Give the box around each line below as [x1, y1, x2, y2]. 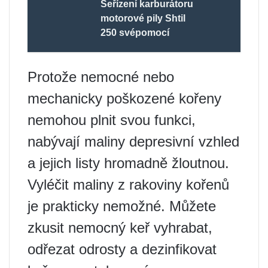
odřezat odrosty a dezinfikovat [28, 240, 217, 257]
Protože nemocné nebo [28, 68, 174, 85]
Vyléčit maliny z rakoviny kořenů [28, 176, 229, 193]
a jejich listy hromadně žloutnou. [28, 154, 229, 171]
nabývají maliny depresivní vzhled [28, 133, 239, 150]
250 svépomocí [100, 27, 170, 38]
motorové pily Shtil [100, 13, 186, 23]
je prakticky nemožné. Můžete [28, 197, 216, 214]
